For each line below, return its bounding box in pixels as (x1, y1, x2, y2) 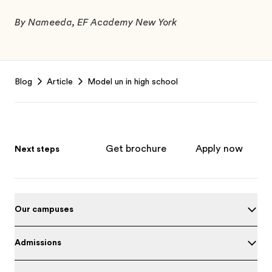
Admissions (15, 237, 61, 247)
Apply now (195, 143, 243, 154)
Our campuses (15, 203, 73, 214)
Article (47, 76, 73, 86)
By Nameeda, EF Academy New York (15, 16, 179, 28)
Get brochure (106, 143, 166, 154)
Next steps (15, 143, 59, 154)
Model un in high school (87, 76, 178, 86)
